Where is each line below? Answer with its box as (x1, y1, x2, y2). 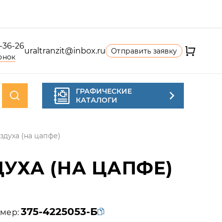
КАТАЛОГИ (76, 96, 118, 105)
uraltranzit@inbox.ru (24, 46, 106, 55)
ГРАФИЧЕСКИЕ (76, 87, 132, 96)
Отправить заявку (111, 47, 177, 55)
